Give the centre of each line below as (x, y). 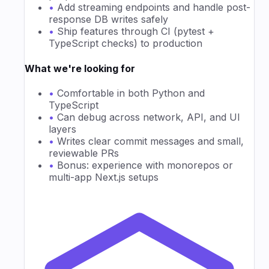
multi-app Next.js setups (104, 177)
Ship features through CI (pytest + (136, 32)
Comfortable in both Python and (131, 93)
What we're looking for (80, 68)
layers (62, 129)
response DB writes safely (108, 20)
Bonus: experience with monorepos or (145, 165)
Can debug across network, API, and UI (149, 117)
